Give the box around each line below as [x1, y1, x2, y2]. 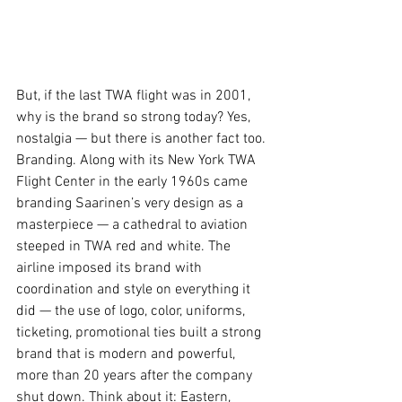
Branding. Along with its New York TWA [16, 151, 259, 170]
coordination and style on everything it [16, 280, 254, 299]
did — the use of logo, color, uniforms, [16, 301, 249, 320]
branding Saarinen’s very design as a [16, 194, 247, 213]
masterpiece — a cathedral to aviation [16, 215, 251, 234]
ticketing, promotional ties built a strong [16, 323, 265, 342]
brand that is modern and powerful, [16, 345, 239, 363]
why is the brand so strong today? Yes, [16, 108, 254, 127]
